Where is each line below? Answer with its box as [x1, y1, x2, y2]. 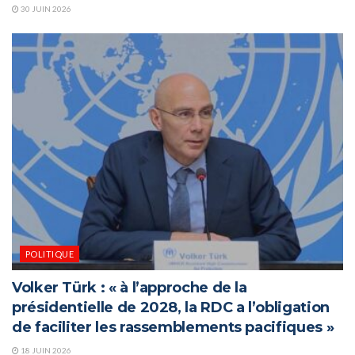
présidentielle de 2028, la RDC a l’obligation [12, 298, 330, 316]
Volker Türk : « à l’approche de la [12, 278, 247, 296]
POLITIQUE [25, 248, 74, 259]
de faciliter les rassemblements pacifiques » [12, 318, 334, 336]
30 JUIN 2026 [19, 3, 71, 13]
